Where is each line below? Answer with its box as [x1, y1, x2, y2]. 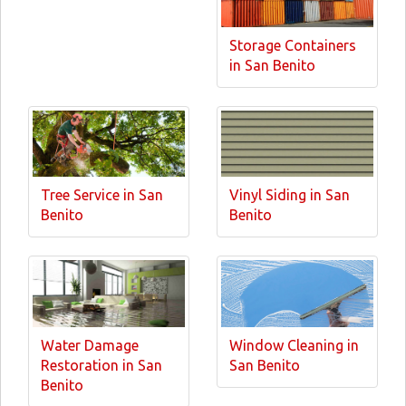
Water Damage [41, 336, 139, 353]
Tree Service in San [41, 187, 163, 204]
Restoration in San [41, 356, 162, 373]
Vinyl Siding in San [229, 187, 350, 204]
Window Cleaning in [229, 336, 359, 353]
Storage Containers [229, 36, 356, 53]
